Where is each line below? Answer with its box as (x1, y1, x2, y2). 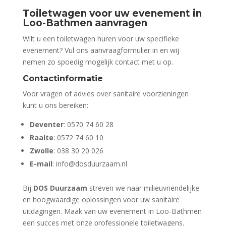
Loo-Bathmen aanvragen (22, 17, 147, 29)
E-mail (29, 159, 52, 169)
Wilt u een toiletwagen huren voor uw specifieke (22, 34, 179, 44)
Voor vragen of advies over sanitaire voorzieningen (22, 89, 189, 99)
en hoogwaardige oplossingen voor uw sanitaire (22, 195, 180, 205)
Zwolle (29, 146, 53, 156)
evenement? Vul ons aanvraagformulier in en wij (22, 45, 179, 55)
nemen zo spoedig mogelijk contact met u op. (22, 57, 173, 67)
